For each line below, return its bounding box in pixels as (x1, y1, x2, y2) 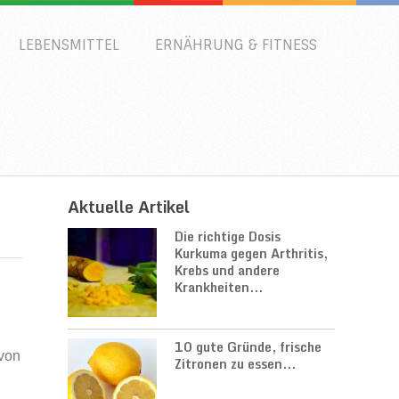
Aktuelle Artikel (68, 193, 190, 220)
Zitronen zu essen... (175, 354, 296, 374)
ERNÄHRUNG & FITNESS (155, 36, 317, 54)
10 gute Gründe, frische (175, 337, 322, 357)
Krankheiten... (175, 277, 263, 297)
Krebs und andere (175, 260, 280, 281)
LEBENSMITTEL (19, 36, 119, 54)
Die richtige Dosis (175, 226, 281, 247)
